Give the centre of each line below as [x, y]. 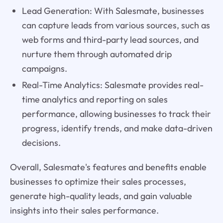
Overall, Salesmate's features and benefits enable [108, 167]
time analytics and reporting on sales [95, 100]
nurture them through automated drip [97, 54]
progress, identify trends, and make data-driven [117, 128]
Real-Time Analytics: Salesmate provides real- [112, 85]
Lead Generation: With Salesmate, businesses [113, 11]
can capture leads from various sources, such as [116, 25]
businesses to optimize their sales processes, [98, 182]
